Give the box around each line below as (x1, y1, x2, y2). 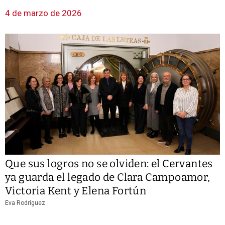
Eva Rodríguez (5, 199, 45, 207)
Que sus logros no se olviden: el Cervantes (5, 157, 213, 171)
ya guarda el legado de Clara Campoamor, (5, 171, 210, 184)
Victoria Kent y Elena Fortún (5, 184, 147, 198)
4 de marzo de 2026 (5, 8, 82, 19)
